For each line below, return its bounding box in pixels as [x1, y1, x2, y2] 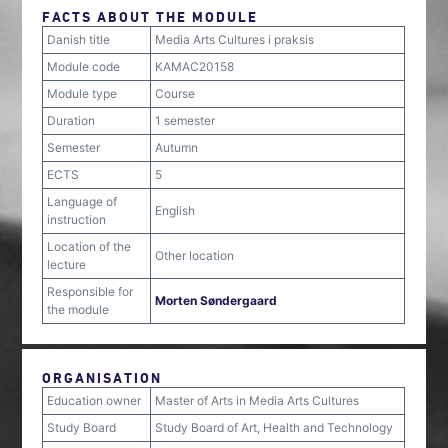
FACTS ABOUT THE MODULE [42, 8, 259, 25]
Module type [47, 86, 118, 101]
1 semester [155, 113, 216, 128]
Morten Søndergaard [155, 293, 278, 308]
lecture [47, 257, 87, 272]
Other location [155, 248, 235, 263]
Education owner [47, 393, 142, 408]
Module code [47, 59, 121, 74]
